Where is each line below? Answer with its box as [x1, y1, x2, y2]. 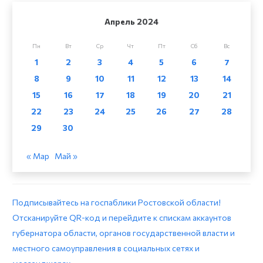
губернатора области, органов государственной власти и [12, 228, 235, 238]
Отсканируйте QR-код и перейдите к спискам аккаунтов [12, 213, 231, 223]
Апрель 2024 [104, 16, 159, 27]
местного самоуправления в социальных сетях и [12, 243, 200, 254]
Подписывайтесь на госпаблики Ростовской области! [12, 197, 221, 208]
